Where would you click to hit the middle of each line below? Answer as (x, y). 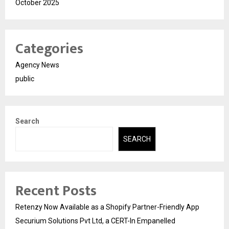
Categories (49, 49)
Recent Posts (56, 191)
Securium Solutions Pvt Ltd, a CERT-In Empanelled (95, 221)
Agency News (37, 65)
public (25, 78)
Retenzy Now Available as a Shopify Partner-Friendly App (107, 207)
